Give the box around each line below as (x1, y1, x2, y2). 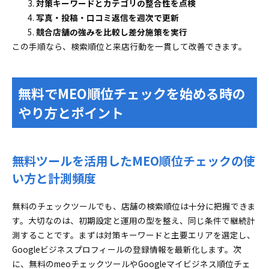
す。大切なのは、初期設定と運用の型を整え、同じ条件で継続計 (12, 214, 255, 226)
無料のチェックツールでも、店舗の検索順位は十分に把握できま (12, 200, 256, 212)
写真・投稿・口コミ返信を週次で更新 (36, 11, 179, 23)
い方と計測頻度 (12, 169, 96, 187)
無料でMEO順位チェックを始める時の (18, 83, 246, 103)
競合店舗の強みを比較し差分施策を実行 (36, 26, 187, 38)
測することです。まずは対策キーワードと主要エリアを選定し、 (12, 229, 255, 241)
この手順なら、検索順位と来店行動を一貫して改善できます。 (12, 40, 247, 52)
